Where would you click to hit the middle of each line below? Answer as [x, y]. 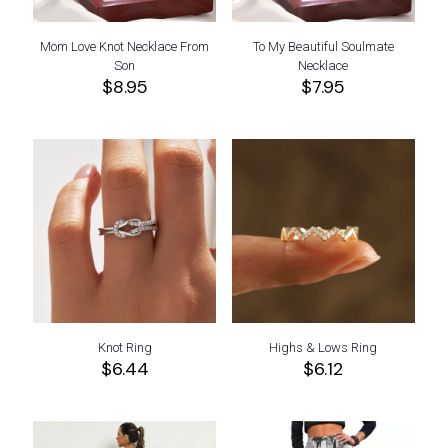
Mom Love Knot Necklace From [125, 47]
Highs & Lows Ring [323, 347]
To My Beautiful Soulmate [323, 47]
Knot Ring [124, 347]
